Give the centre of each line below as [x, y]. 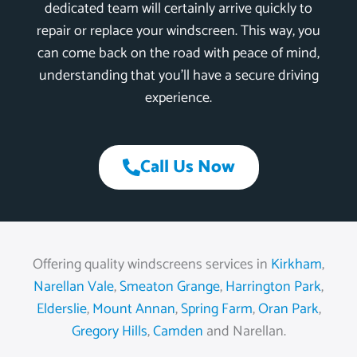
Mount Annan [133, 310]
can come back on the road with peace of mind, [178, 54]
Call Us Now [187, 168]
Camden [178, 332]
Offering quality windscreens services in [152, 265]
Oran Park [288, 310]
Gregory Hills [109, 332]
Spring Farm [216, 310]
